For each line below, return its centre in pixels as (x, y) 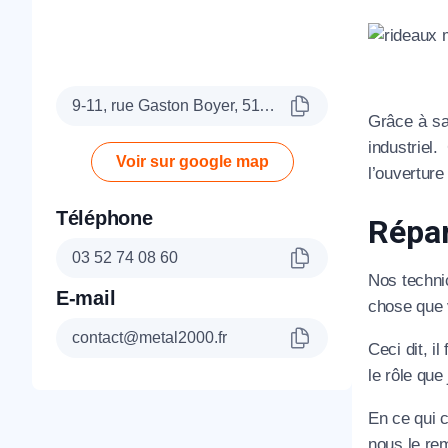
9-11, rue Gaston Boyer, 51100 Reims (267, 105)
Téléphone (104, 217)
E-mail (86, 297)
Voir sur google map (192, 161)
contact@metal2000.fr (149, 337)
